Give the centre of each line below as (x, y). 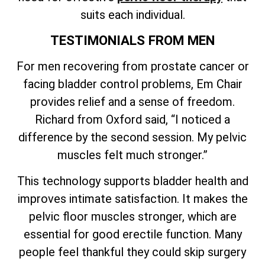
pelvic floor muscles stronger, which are (132, 217)
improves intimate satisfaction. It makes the (132, 199)
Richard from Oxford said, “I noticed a (132, 119)
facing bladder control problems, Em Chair (132, 84)
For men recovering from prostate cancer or (132, 66)
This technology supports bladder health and (132, 181)
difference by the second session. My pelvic (132, 137)
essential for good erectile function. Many (132, 235)
